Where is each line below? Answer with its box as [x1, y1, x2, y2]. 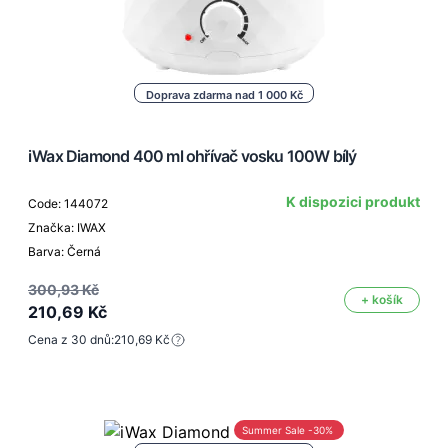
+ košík [361, 292, 403, 308]
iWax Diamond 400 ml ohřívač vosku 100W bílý [28, 146, 357, 167]
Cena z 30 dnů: [28, 332, 114, 348]
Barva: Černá [28, 244, 101, 260]
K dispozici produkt [286, 193, 420, 211]
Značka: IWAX [28, 220, 106, 236]
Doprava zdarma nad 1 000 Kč [145, 88, 303, 103]
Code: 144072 [28, 196, 108, 212]
